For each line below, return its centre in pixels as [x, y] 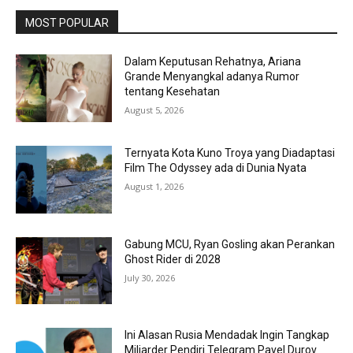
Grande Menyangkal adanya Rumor [212, 77]
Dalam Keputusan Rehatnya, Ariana [213, 62]
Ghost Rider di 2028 [173, 259]
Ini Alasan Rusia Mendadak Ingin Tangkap [227, 335]
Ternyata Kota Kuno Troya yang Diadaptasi [230, 153]
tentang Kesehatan [173, 92]
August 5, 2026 [154, 110]
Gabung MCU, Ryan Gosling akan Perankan [230, 244]
